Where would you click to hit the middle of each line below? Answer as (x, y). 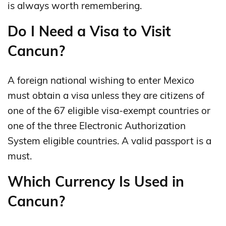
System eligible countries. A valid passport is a (109, 140)
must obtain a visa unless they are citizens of (106, 95)
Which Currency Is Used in (96, 181)
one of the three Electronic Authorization (97, 125)
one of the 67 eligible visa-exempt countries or (109, 110)
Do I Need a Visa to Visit (89, 31)
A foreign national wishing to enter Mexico (101, 80)
